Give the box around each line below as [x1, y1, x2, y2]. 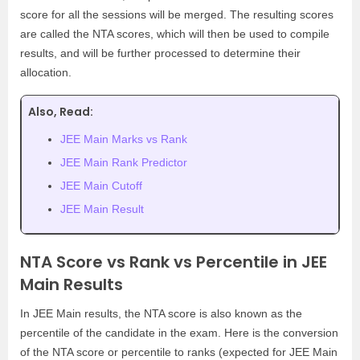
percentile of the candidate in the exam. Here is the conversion [20, 325, 338, 339]
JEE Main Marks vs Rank [60, 132, 187, 145]
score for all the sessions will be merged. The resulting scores [20, 7, 333, 21]
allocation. [20, 65, 72, 79]
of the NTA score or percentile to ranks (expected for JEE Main [20, 345, 337, 358]
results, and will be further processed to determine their [20, 46, 301, 59]
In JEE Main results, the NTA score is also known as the [20, 306, 302, 320]
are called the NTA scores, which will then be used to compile [20, 27, 329, 40]
